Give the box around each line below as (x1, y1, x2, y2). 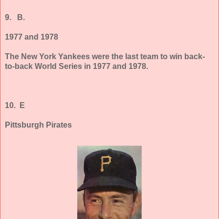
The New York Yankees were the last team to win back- (5, 52, 205, 61)
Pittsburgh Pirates (5, 120, 72, 129)
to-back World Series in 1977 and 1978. (5, 62, 148, 70)
